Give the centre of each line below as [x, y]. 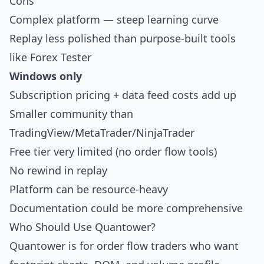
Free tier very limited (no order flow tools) [113, 151]
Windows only [46, 76]
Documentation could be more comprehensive [126, 208]
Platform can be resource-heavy [89, 189]
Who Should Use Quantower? [82, 227]
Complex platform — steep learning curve [114, 19]
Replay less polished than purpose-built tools [123, 38]
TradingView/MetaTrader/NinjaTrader [102, 133]
